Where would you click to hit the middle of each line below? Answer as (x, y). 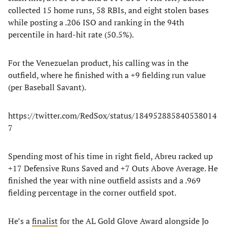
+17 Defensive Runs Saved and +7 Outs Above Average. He (113, 168)
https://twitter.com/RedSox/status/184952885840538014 (112, 116)
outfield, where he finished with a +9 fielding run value (107, 75)
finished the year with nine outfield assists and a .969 (104, 180)
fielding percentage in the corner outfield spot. (92, 193)
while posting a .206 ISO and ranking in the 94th (96, 22)
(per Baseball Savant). (47, 87)
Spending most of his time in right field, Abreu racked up (110, 156)
